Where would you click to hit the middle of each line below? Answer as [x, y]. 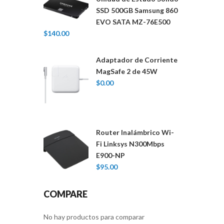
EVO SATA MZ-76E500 [133, 22]
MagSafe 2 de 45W [127, 71]
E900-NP [110, 155]
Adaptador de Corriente [137, 60]
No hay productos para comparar [94, 217]
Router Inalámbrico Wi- [135, 132]
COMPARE [65, 194]
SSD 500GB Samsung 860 [137, 10]
